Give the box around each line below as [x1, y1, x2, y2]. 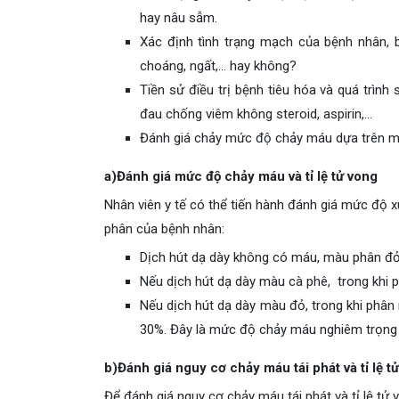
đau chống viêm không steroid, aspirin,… [140, 106, 372, 122]
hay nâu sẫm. [140, 10, 217, 26]
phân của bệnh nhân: [104, 221, 224, 237]
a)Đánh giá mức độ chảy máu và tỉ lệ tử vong [104, 168, 378, 184]
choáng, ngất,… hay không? [140, 58, 297, 74]
